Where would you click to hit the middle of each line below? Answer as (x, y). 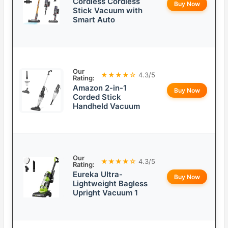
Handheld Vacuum (106, 106)
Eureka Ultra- (98, 175)
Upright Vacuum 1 (105, 193)
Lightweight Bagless (110, 184)
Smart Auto (94, 20)
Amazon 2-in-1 (100, 88)
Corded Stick (97, 97)
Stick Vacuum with (108, 11)
